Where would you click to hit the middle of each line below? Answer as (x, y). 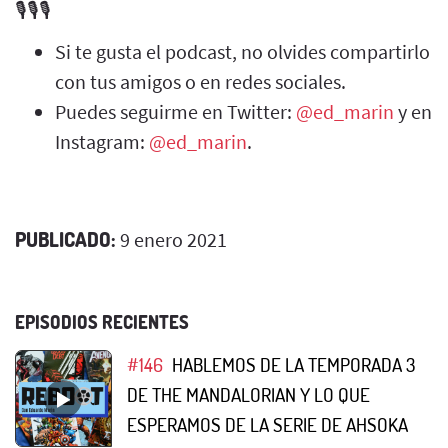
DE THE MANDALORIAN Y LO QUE (248, 394)
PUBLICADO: (65, 238)
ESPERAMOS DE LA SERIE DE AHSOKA (267, 424)
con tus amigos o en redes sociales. (200, 81)
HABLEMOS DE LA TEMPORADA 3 (293, 364)
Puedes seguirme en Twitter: (175, 111)
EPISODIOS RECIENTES (102, 321)
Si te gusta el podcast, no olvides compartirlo (242, 51)
